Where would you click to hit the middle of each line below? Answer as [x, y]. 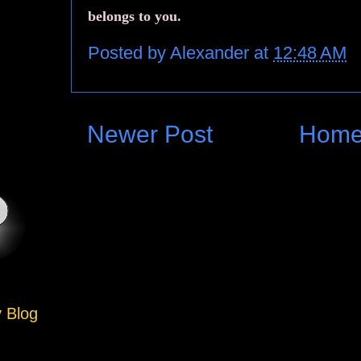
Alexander [212, 52]
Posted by [129, 52]
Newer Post [150, 134]
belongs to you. [135, 16]
